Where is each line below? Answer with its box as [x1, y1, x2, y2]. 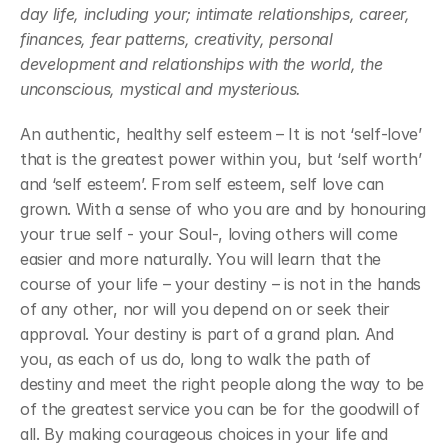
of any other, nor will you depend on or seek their [20, 299, 390, 319]
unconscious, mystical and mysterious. [20, 79, 302, 99]
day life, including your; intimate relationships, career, [20, 4, 410, 24]
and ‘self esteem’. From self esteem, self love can [20, 174, 384, 194]
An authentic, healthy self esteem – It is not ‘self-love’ [20, 124, 422, 144]
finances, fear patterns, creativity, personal [20, 29, 333, 49]
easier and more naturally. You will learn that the [20, 249, 381, 269]
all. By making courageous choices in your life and [20, 424, 388, 444]
